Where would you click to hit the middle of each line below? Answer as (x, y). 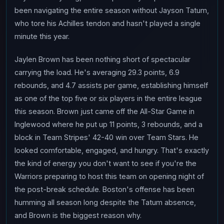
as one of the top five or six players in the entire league (108, 98)
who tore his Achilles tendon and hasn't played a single (107, 23)
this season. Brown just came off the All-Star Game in (104, 111)
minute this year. (42, 36)
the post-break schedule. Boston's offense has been (104, 189)
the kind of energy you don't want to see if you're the (105, 163)
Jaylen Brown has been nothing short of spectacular (102, 59)
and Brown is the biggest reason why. (78, 215)
